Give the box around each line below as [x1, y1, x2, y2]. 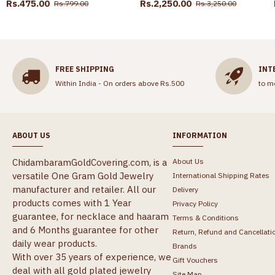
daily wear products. [12, 238, 97, 250]
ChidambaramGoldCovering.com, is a [12, 157, 167, 169]
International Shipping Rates [172, 171, 269, 180]
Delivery [172, 185, 198, 195]
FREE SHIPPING [55, 64, 114, 74]
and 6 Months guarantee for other [12, 224, 158, 236]
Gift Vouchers [172, 255, 218, 265]
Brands [172, 241, 197, 251]
